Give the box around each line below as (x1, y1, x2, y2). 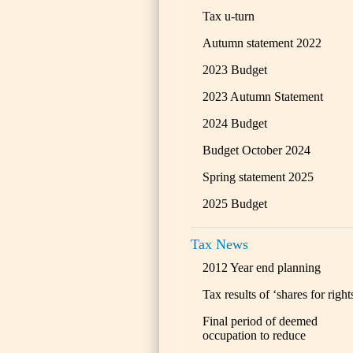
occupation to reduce (203, 329, 306, 342)
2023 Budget (203, 63, 267, 76)
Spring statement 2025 (203, 170, 314, 184)
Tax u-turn (203, 9, 255, 23)
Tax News (191, 236, 248, 252)
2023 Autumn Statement (203, 90, 323, 103)
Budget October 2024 (203, 143, 310, 157)
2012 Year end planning (203, 261, 321, 274)
